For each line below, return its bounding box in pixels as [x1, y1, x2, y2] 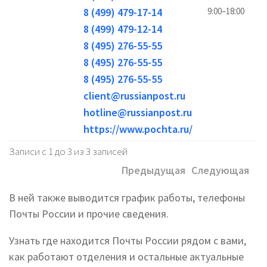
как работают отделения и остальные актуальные [9, 250, 244, 263]
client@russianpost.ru [83, 89, 185, 103]
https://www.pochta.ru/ [83, 122, 193, 136]
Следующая [191, 163, 249, 177]
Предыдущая [122, 163, 185, 177]
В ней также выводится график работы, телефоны [9, 191, 245, 204]
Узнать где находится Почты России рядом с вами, [9, 234, 246, 247]
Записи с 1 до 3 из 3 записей [9, 145, 128, 158]
